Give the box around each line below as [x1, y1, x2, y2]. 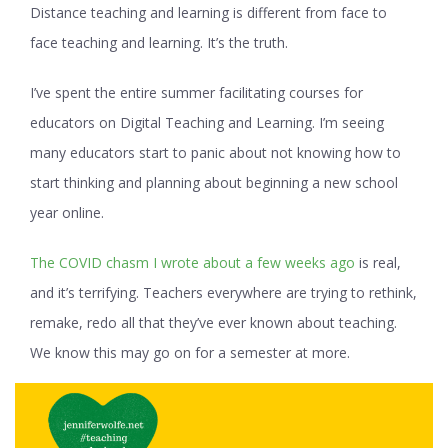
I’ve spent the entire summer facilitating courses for [30, 83, 363, 102]
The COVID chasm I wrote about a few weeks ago [30, 253, 355, 272]
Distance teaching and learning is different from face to [30, 3, 387, 22]
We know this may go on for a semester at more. [30, 343, 350, 362]
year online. [30, 203, 104, 222]
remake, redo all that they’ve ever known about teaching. [30, 313, 397, 332]
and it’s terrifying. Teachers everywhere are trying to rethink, [30, 283, 417, 302]
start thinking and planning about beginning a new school [30, 173, 398, 192]
